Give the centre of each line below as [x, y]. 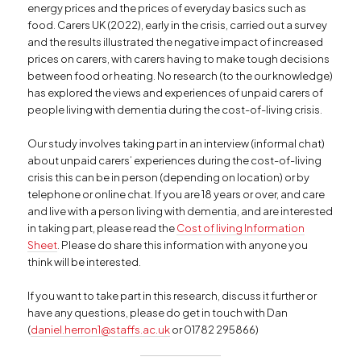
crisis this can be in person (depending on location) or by [169, 178]
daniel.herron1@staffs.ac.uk [101, 330]
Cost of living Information [241, 228]
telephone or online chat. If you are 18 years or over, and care [176, 195]
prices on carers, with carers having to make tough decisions [179, 59]
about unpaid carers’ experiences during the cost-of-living [175, 161]
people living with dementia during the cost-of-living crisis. [175, 110]
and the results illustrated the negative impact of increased [176, 42]
